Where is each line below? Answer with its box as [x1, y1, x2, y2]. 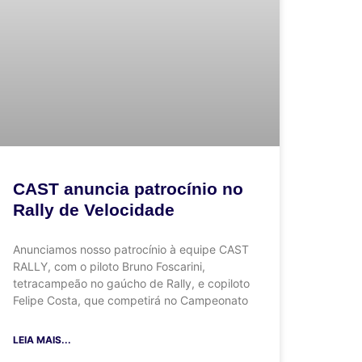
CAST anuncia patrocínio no [13, 179, 243, 199]
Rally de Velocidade [13, 200, 175, 220]
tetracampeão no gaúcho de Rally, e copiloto [13, 276, 250, 291]
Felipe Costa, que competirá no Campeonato [13, 293, 248, 308]
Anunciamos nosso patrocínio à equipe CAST [13, 242, 249, 257]
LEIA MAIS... [13, 334, 71, 347]
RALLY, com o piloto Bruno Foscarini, [13, 259, 205, 274]
